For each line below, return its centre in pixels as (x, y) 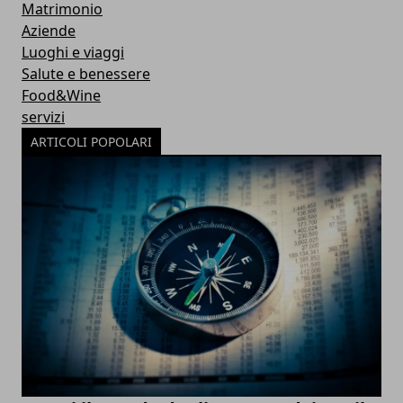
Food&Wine (61, 95)
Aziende (49, 31)
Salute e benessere (86, 74)
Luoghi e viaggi (73, 52)
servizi (43, 117)
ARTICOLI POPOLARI (91, 142)
